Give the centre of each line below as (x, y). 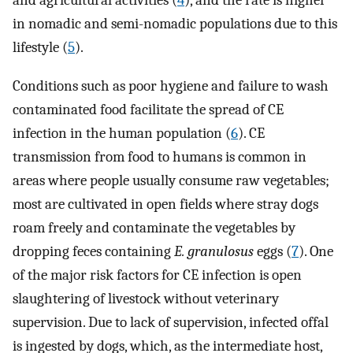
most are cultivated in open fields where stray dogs (165, 204)
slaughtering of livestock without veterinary (146, 298)
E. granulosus (214, 251)
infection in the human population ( (122, 133)
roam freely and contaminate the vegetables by (154, 227)
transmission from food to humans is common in (160, 156)
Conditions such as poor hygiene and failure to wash (171, 85)
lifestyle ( (40, 48)
